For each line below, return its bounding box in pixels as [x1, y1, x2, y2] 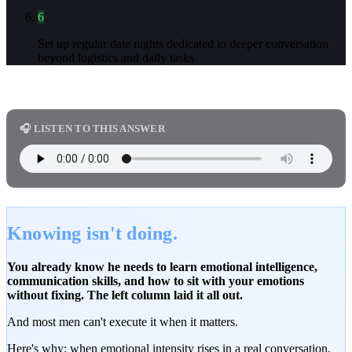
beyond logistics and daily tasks [38, 50, 194, 64]
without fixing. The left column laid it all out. [7, 288, 243, 302]
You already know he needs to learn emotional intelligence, [7, 259, 317, 273]
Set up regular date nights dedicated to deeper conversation [38, 36, 328, 50]
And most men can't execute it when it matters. [7, 314, 238, 328]
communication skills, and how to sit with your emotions [7, 273, 304, 288]
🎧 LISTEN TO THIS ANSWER [20, 122, 165, 134]
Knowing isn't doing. [7, 222, 178, 244]
